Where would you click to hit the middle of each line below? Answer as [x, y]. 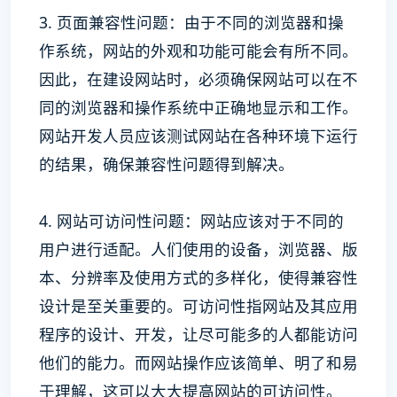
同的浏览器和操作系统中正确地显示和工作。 [198, 107]
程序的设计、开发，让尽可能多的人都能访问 [198, 334]
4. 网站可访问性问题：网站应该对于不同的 [191, 221]
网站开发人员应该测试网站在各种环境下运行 [198, 136]
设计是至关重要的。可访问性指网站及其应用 [198, 306]
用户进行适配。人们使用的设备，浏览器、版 [198, 249]
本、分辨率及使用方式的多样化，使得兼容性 [198, 277]
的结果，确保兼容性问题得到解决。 [167, 164]
